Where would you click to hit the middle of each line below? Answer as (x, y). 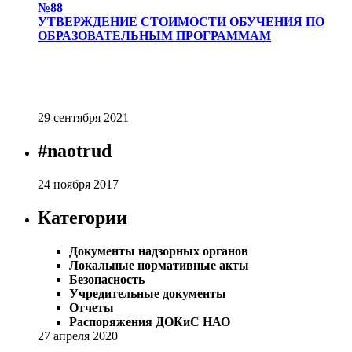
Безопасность (107, 279)
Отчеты (92, 307)
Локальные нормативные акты (159, 265)
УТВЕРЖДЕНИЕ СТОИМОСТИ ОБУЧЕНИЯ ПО (181, 22)
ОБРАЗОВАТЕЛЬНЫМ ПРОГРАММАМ (154, 36)
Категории (82, 217)
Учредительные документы (148, 293)
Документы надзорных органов (159, 251)
